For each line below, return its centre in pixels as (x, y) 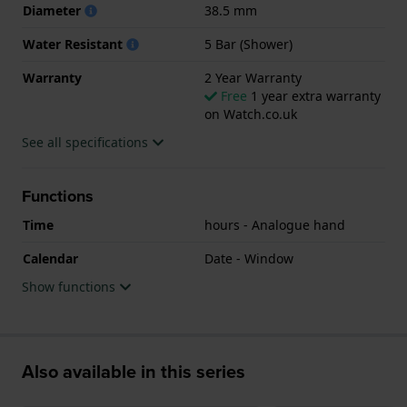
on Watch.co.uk (251, 114)
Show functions (70, 286)
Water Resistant (74, 44)
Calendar (50, 258)
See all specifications (87, 142)
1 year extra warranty (314, 95)
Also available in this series (134, 371)
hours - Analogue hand (275, 224)
